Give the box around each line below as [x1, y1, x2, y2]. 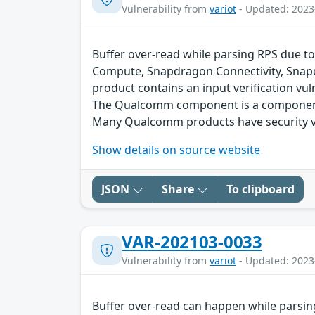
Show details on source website [92, 142, 260, 158]
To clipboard [226, 181, 295, 198]
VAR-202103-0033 [122, 230, 262, 254]
